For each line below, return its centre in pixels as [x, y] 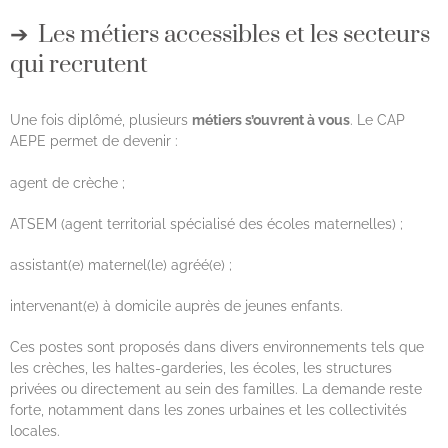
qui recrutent [79, 65]
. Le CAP [377, 120]
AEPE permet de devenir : [94, 141]
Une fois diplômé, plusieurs [101, 120]
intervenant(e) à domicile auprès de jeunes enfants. [176, 306]
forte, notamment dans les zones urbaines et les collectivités [208, 410]
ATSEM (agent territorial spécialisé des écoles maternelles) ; [206, 224]
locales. [35, 431]
